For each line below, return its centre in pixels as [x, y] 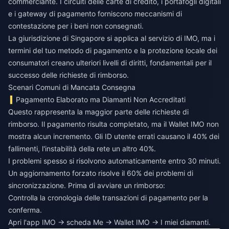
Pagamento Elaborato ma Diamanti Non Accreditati [101, 99]
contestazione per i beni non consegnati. [76, 26]
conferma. [25, 210]
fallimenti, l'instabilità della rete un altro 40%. [82, 148]
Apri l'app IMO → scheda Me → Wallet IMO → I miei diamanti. [109, 222]
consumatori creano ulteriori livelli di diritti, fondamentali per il [110, 63]
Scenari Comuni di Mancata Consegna [72, 87]
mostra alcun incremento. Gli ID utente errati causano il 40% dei [114, 136]
